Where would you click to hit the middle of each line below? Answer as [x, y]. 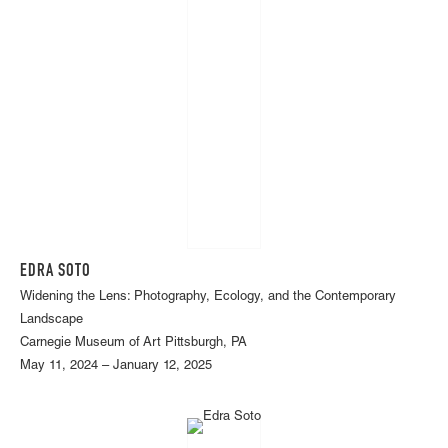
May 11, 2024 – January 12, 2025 [116, 366]
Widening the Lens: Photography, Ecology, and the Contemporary [208, 297]
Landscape [51, 320]
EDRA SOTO [55, 271]
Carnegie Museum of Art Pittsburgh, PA [133, 343]
